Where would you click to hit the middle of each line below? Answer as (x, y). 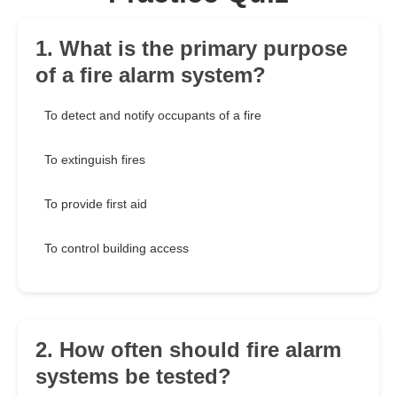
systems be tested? (133, 377)
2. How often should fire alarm (188, 350)
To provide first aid (96, 204)
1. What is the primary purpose (191, 49)
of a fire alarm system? (151, 75)
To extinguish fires (95, 160)
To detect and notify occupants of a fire (153, 116)
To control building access (117, 249)
